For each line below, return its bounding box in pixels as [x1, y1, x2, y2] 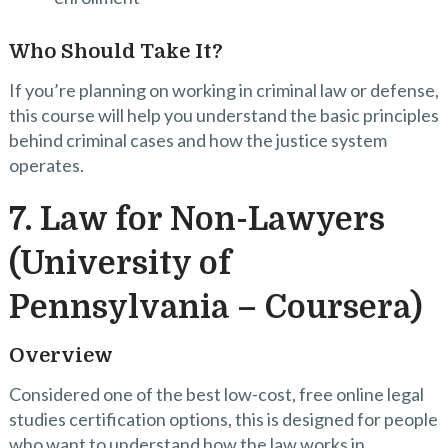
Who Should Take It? [8, 40, 223, 64]
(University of [8, 245, 231, 283]
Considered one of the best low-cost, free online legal [8, 383, 424, 406]
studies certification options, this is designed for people [8, 408, 438, 431]
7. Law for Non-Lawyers [8, 201, 385, 239]
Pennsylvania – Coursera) [8, 289, 422, 327]
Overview [8, 344, 113, 368]
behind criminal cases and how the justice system [8, 129, 387, 152]
